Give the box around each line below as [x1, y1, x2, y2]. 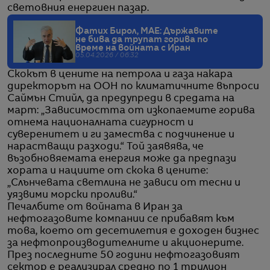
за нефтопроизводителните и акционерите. [7, 238, 243, 248]
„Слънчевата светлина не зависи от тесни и [7, 178, 240, 188]
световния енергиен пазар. [7, 3, 149, 13]
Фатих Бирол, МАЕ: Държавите [75, 27, 218, 36]
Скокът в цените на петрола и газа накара [7, 69, 233, 80]
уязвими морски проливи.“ [7, 190, 137, 200]
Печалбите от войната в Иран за [7, 202, 183, 212]
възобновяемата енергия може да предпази [7, 154, 236, 164]
